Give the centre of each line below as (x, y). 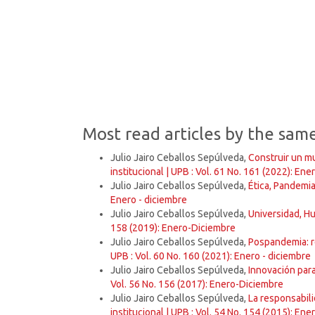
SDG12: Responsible (137, 10)
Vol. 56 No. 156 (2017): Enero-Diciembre (197, 284)
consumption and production (155, 27)
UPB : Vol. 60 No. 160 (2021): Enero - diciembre (211, 256)
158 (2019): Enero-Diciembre (173, 227)
